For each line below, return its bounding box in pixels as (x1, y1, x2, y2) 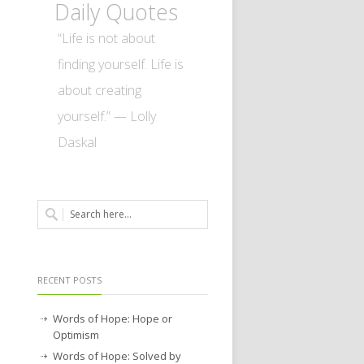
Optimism (53, 327, 99, 342)
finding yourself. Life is (58, 54, 184, 73)
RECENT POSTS (37, 273, 102, 286)
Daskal (58, 132, 97, 151)
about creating (58, 80, 141, 99)
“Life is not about (58, 28, 155, 47)
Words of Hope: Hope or (53, 310, 172, 326)
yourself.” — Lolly (58, 106, 156, 125)
